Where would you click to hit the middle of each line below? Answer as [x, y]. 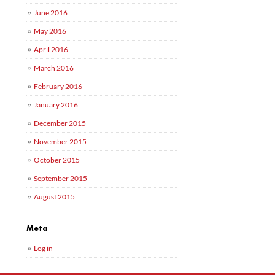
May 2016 [50, 31]
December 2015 [60, 123]
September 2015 [61, 178]
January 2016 [56, 105]
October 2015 [57, 160]
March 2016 [54, 68]
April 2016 [51, 49]
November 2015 [60, 141]
